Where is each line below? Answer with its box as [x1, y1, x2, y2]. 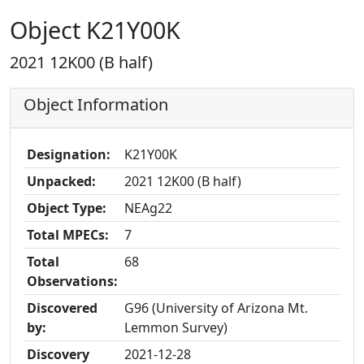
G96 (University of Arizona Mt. [124, 299, 308, 317]
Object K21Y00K [10, 14, 180, 45]
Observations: [27, 272, 118, 290]
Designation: [27, 145, 110, 163]
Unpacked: [27, 172, 96, 190]
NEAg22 [124, 199, 172, 217]
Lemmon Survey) [124, 318, 227, 336]
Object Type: [27, 199, 106, 217]
